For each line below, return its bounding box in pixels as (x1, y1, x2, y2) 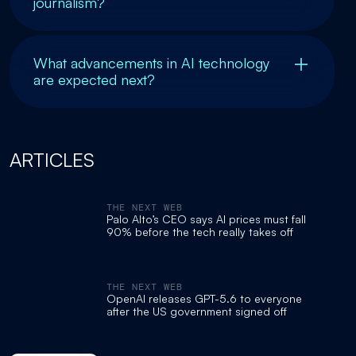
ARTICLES (10, 147, 95, 172)
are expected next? (33, 70, 155, 88)
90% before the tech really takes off (106, 224, 293, 238)
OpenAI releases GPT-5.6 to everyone (106, 291, 302, 305)
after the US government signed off (106, 304, 287, 318)
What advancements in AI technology (33, 53, 269, 72)
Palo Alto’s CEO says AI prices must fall (106, 211, 306, 226)
